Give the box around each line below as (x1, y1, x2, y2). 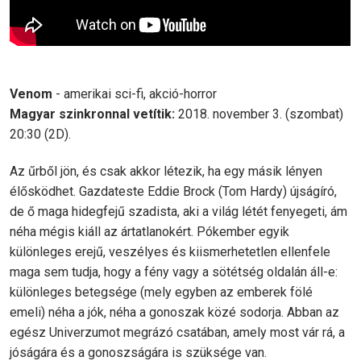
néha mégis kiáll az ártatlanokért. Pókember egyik (10, 224, 289, 239)
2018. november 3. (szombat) (175, 106, 343, 122)
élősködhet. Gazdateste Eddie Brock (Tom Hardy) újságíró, (10, 184, 337, 199)
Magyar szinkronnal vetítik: (10, 106, 175, 122)
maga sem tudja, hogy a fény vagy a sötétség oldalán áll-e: (10, 264, 338, 280)
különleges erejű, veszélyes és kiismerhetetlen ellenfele (10, 244, 330, 259)
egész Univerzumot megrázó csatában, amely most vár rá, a (10, 325, 345, 340)
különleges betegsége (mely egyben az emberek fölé (10, 284, 313, 300)
